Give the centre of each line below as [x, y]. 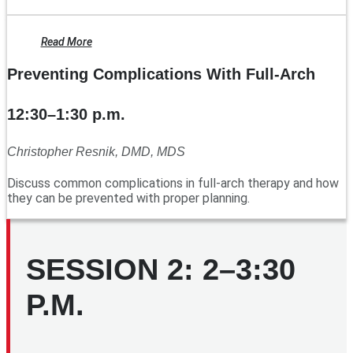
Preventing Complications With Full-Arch [161, 74]
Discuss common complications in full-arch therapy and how [173, 184]
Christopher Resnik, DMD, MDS [96, 152]
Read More [66, 42]
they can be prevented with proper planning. [128, 199]
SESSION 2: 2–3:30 [161, 269]
